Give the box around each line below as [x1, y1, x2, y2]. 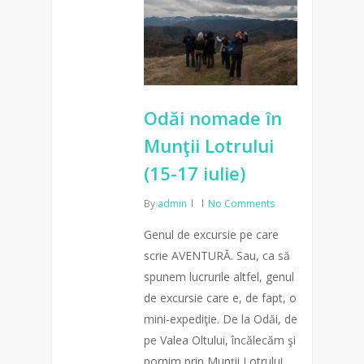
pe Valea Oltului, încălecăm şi [144, 332, 296, 348]
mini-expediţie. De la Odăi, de [144, 311, 297, 327]
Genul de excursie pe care [144, 227, 279, 242]
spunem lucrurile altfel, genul [144, 269, 294, 284]
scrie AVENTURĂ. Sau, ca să [144, 248, 290, 263]
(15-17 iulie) [144, 161, 245, 185]
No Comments [208, 197, 275, 210]
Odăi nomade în [144, 106, 282, 130]
